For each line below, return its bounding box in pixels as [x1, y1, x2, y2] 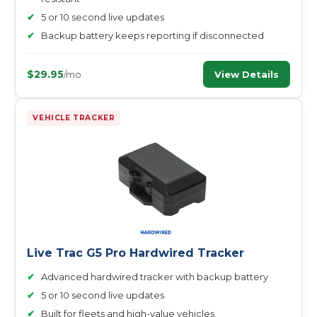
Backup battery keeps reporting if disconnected [41, 30, 265, 41]
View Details [214, 69, 279, 80]
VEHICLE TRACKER [33, 113, 115, 122]
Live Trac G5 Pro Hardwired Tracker [27, 246, 245, 260]
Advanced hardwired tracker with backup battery [41, 271, 269, 282]
